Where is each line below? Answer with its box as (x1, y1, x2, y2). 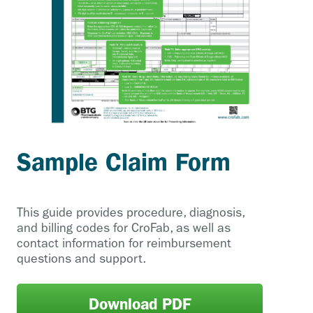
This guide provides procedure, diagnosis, (17, 205, 245, 221)
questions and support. (17, 252, 146, 267)
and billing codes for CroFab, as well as (17, 221, 231, 236)
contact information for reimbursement (17, 236, 231, 252)
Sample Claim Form (17, 147, 231, 177)
